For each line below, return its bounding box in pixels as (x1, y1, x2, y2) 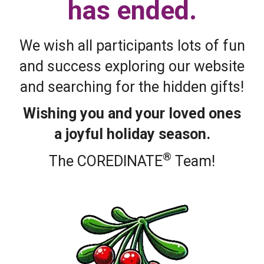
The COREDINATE (49, 152, 163, 170)
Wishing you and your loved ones (23, 105, 241, 123)
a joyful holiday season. (54, 126, 210, 143)
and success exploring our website (19, 57, 245, 75)
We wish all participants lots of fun (19, 37, 245, 54)
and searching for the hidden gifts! (20, 78, 244, 95)
